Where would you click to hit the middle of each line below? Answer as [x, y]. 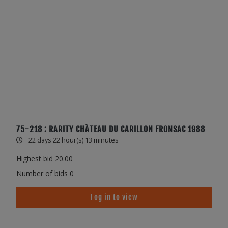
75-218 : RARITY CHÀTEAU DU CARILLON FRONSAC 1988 [111, 130]
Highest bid [35, 159]
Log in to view [114, 197]
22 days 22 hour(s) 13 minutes [74, 140]
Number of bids [42, 174]
